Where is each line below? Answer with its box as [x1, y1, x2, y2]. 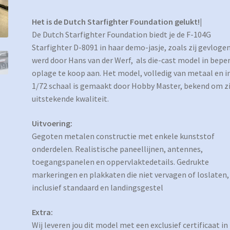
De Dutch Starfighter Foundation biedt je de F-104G [32, 29, 212, 40]
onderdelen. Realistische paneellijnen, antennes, [32, 144, 203, 155]
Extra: [32, 206, 53, 217]
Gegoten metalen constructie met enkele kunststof [32, 131, 215, 142]
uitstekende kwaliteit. [32, 93, 109, 104]
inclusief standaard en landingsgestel [32, 182, 164, 193]
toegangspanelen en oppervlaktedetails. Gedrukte [32, 157, 209, 167]
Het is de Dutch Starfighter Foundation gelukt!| [32, 16, 202, 27]
